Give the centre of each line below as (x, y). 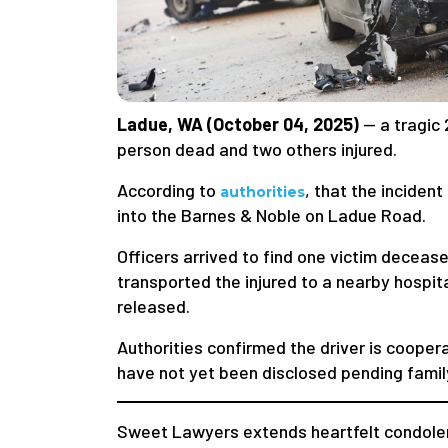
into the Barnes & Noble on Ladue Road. (271, 215)
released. (153, 306)
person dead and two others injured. (257, 149)
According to (168, 190)
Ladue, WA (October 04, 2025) (238, 124)
